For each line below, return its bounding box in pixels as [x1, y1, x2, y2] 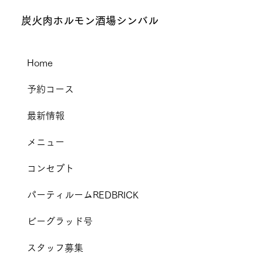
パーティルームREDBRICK [26, 190, 139, 200]
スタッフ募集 [26, 243, 83, 253]
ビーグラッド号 [26, 217, 93, 227]
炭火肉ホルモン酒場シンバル [21, 15, 159, 26]
